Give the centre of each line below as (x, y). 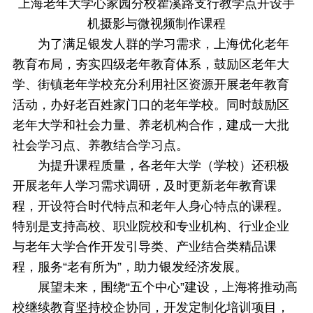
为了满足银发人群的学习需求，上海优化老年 (163, 44)
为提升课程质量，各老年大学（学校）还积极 (163, 166)
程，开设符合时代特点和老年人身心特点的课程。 (151, 206)
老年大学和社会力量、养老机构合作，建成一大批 (151, 125)
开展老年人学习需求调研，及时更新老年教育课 (144, 186)
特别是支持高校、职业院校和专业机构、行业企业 (151, 227)
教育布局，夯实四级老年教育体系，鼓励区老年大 (151, 65)
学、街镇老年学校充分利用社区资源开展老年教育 (151, 85)
